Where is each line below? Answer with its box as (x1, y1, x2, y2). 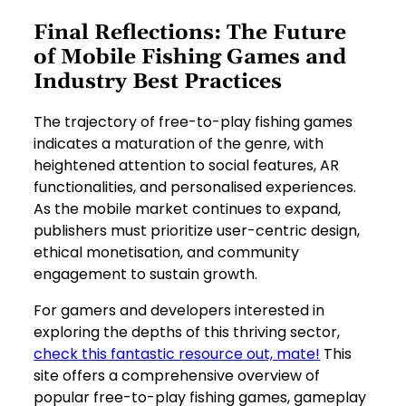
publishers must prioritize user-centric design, (34, 219, 361, 241)
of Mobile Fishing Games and (34, 44, 347, 72)
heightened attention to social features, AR (34, 154, 340, 176)
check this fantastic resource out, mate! (34, 343, 321, 364)
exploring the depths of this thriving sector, (34, 321, 341, 343)
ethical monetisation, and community (34, 241, 300, 263)
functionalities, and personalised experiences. (34, 176, 357, 198)
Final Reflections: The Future (34, 20, 347, 47)
